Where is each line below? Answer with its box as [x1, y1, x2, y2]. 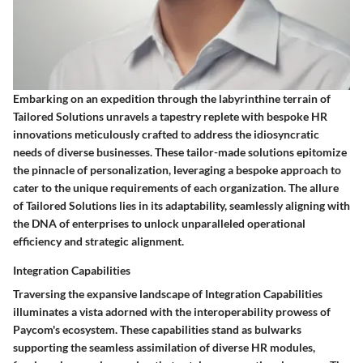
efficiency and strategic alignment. [13, 233, 184, 248]
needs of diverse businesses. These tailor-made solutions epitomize [13, 144, 347, 159]
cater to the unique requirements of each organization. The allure [13, 180, 339, 194]
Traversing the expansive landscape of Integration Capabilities [13, 286, 322, 301]
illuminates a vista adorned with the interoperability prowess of [13, 304, 331, 318]
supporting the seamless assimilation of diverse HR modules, [13, 340, 315, 354]
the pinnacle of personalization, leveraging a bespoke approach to [13, 162, 341, 177]
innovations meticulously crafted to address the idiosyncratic [13, 126, 319, 141]
